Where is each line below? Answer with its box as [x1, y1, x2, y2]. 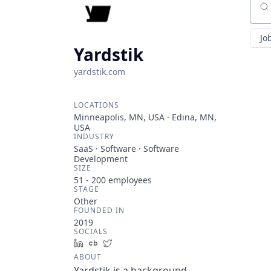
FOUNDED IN [74, 205, 125, 215]
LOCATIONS [74, 100, 119, 110]
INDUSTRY [74, 131, 114, 142]
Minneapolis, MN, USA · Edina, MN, [74, 111, 217, 123]
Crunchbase [102, 237, 151, 249]
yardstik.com [74, 66, 125, 77]
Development [74, 153, 128, 165]
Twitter [117, 237, 145, 249]
